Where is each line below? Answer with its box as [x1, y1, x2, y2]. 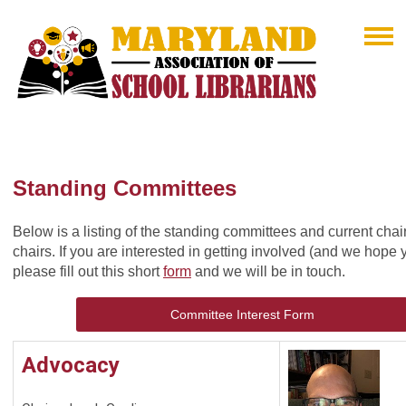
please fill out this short [13, 264, 163, 280]
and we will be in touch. [191, 264, 345, 280]
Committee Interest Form [169, 307, 314, 323]
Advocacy [22, 353, 120, 379]
